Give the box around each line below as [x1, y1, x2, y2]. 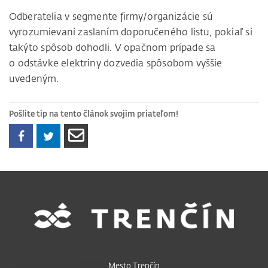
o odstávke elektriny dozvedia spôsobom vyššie [9, 57, 223, 69]
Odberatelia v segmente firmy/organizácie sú [9, 10, 213, 23]
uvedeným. [9, 72, 59, 85]
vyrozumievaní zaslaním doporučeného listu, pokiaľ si [9, 26, 252, 38]
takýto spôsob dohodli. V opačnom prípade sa [9, 41, 216, 54]
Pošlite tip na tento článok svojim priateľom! [9, 108, 178, 118]
